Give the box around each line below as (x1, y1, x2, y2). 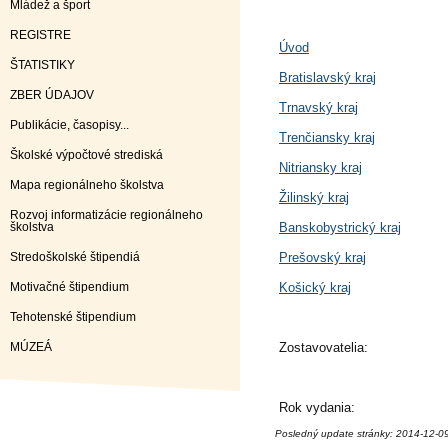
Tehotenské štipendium (10, 310, 136, 324)
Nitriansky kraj (279, 160, 362, 175)
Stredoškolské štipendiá (10, 250, 140, 264)
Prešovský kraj (279, 250, 366, 265)
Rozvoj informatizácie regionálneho (10, 208, 203, 222)
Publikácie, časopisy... (10, 118, 129, 132)
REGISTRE (10, 28, 71, 42)
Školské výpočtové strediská (10, 148, 163, 162)
